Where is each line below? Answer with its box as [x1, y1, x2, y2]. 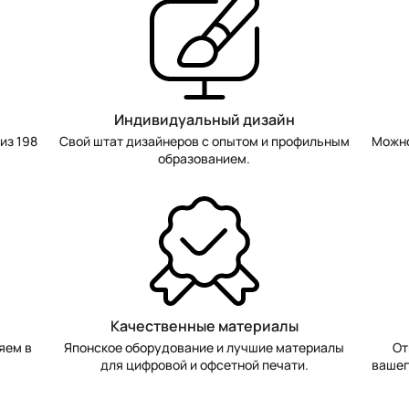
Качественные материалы [110, 315, 299, 336]
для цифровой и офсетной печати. [100, 355, 309, 373]
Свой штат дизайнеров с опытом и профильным [58, 131, 350, 150]
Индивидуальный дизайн [113, 109, 295, 130]
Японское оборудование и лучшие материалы [64, 338, 345, 356]
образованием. [158, 149, 251, 167]
